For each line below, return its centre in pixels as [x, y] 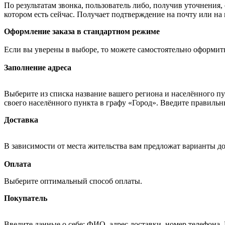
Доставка [21, 120]
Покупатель [26, 198]
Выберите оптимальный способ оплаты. [74, 181]
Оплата [18, 164]
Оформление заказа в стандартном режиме [82, 31]
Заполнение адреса [38, 67]
